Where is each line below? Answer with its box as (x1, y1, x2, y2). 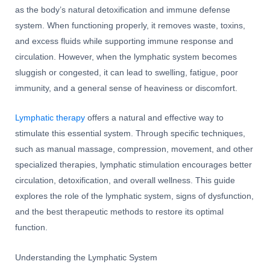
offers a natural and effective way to (85, 113, 224, 123)
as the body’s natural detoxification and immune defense (15, 5, 230, 14)
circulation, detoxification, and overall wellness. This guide (15, 176, 235, 186)
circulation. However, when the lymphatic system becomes (15, 52, 237, 61)
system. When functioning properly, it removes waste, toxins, (15, 20, 245, 30)
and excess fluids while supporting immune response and (15, 36, 233, 46)
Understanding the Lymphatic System (15, 253, 157, 263)
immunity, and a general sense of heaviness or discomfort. (15, 83, 237, 93)
